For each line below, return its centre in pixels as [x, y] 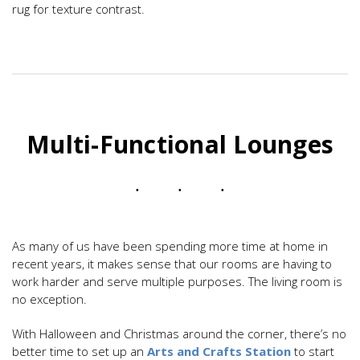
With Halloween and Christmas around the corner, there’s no [179, 333]
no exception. [49, 299]
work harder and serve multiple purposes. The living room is [177, 281]
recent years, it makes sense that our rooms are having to [172, 263]
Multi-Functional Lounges [180, 144]
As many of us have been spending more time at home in [170, 245]
